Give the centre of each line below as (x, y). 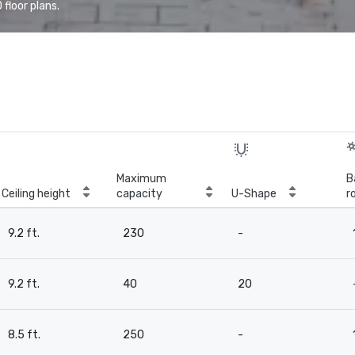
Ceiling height (36, 194)
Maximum (141, 179)
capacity (139, 194)
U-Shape (254, 194)
